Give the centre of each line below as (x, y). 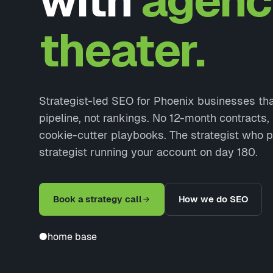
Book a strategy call (97, 199)
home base (72, 237)
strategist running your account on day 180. (148, 152)
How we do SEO (213, 199)
